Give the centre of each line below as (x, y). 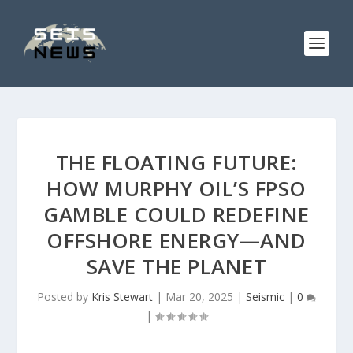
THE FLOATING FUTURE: (176, 162)
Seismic (265, 297)
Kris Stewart (122, 297)
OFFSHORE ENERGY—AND (176, 240)
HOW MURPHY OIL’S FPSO (176, 188)
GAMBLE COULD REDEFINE (176, 214)
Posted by (64, 297)
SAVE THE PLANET (176, 266)
